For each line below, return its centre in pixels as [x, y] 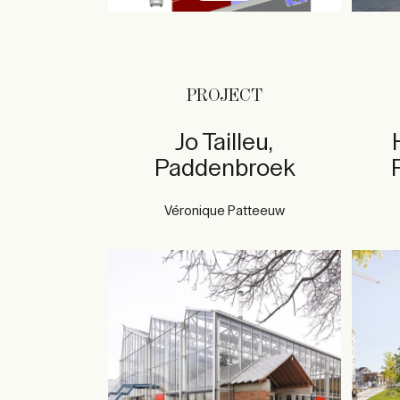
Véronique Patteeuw [224, 211]
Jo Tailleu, [225, 142]
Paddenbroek [224, 168]
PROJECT [224, 96]
